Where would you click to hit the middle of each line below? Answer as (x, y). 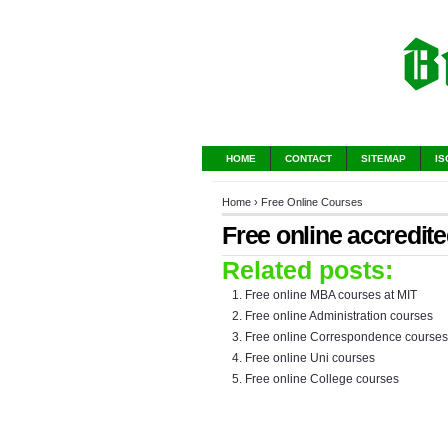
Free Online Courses (312, 202)
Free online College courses (322, 379)
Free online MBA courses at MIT (331, 295)
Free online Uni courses (310, 358)
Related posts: (307, 270)
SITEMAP (383, 158)
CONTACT (308, 158)
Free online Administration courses (339, 316)
